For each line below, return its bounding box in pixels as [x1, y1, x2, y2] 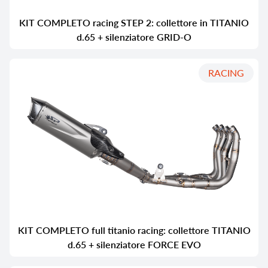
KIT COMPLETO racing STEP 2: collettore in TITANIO [19, 15, 249, 29]
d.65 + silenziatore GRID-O [77, 29, 191, 44]
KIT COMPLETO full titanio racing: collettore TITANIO [17, 223, 251, 237]
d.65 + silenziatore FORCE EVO [67, 237, 201, 251]
